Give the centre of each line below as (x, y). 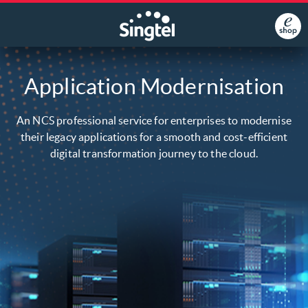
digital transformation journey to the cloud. (154, 153)
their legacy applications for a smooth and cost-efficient (154, 137)
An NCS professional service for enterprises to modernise (154, 120)
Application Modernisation (154, 86)
